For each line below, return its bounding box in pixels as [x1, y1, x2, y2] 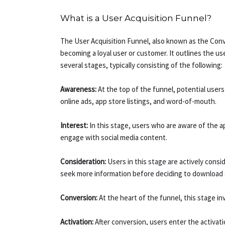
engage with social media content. [60, 133, 168, 143]
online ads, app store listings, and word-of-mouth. [60, 96, 217, 106]
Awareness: [60, 84, 98, 94]
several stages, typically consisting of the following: [60, 60, 223, 70]
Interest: [60, 121, 88, 131]
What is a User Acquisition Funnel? [60, 13, 212, 24]
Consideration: [60, 157, 108, 167]
